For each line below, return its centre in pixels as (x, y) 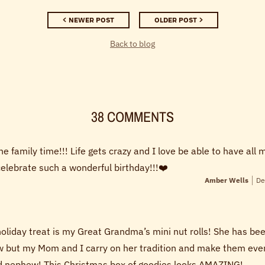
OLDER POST (175, 20)
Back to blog (132, 44)
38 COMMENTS (132, 117)
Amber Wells (227, 180)
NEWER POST (91, 20)
